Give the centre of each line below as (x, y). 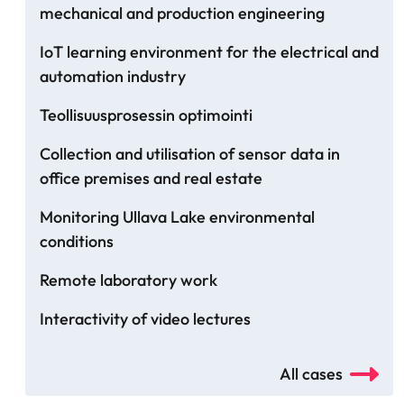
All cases (311, 374)
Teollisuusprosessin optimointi (146, 115)
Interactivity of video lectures (145, 319)
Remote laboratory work (129, 280)
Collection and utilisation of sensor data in (190, 154)
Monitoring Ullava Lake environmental (177, 217)
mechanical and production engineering (182, 14)
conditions (77, 242)
